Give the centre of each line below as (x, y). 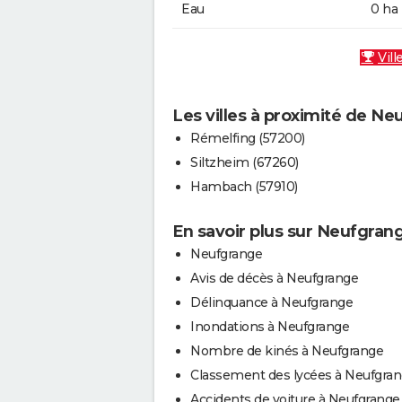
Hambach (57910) (244, 187)
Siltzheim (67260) (245, 163)
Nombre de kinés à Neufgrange (287, 351)
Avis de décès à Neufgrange (274, 279)
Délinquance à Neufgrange (271, 303)
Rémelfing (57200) (248, 139)
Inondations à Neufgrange (270, 327)
